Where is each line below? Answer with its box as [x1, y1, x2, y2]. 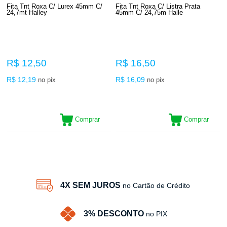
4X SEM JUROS [60, 180, 121, 190]
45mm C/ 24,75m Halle [116, 8, 183, 16]
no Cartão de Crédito [123, 181, 191, 190]
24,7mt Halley [7, 8, 48, 16]
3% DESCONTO [83, 209, 144, 218]
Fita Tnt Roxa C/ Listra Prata [116, 2, 201, 10]
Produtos [95, 132, 137, 143]
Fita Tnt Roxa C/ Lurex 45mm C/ [7, 2, 103, 10]
